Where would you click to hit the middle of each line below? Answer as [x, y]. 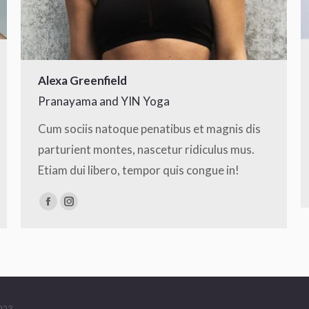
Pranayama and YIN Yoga [104, 101]
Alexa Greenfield [82, 80]
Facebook [72, 209]
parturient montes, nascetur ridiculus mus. [146, 149]
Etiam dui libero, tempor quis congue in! [139, 170]
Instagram [95, 209]
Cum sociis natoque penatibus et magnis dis [149, 129]
